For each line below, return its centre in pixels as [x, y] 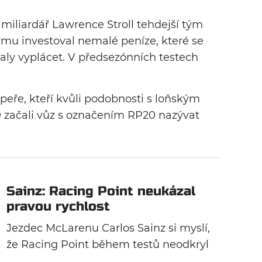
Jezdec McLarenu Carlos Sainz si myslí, [108, 228]
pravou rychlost [58, 207]
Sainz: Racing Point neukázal [101, 192]
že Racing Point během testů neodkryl [108, 245]
